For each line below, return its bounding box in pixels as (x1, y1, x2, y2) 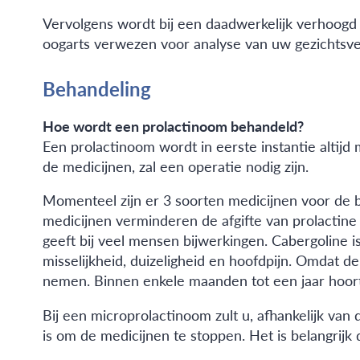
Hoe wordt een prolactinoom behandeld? (42, 115, 304, 136)
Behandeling (42, 74, 151, 102)
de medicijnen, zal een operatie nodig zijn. (42, 155, 309, 176)
